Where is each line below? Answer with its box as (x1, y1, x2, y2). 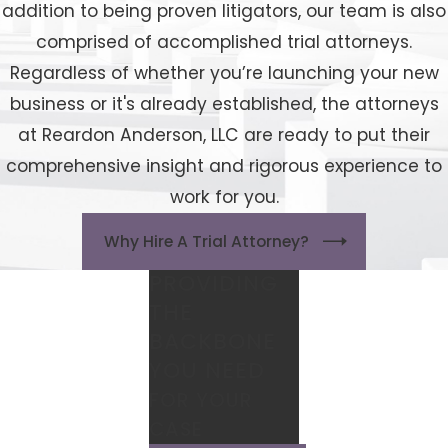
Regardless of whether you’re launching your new (9, 60, 439, 85)
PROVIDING (149, 268, 279, 300)
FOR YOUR (149, 387, 254, 415)
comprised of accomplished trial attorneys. (36, 29, 412, 54)
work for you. (169, 184, 279, 209)
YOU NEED (149, 355, 266, 387)
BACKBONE (149, 326, 277, 358)
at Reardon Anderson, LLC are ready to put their (18, 122, 430, 147)
